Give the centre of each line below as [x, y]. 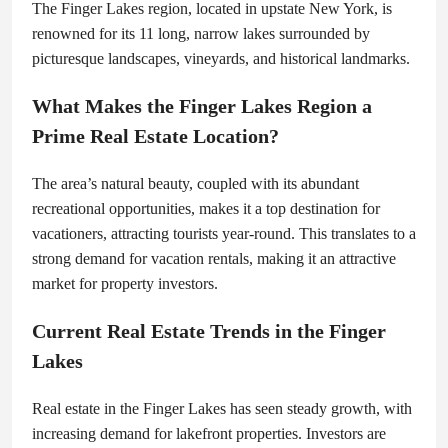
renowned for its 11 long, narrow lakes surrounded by [201, 33]
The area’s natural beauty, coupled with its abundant [195, 183]
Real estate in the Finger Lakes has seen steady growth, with [222, 408]
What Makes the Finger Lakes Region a [202, 105]
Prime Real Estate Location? [155, 135]
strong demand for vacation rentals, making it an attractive [214, 258]
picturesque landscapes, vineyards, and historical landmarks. [221, 58]
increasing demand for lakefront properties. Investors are [209, 433]
